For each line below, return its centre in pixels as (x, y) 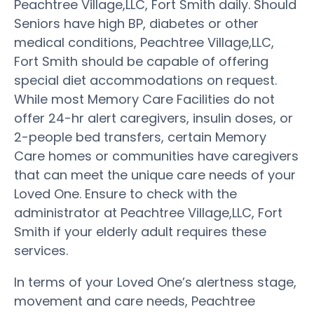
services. (41, 250)
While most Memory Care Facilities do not (144, 99)
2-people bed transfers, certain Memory (140, 137)
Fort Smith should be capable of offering (141, 61)
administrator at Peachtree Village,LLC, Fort (148, 212)
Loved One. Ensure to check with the (125, 193)
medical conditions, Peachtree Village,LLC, (144, 42)
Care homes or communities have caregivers (156, 156)
